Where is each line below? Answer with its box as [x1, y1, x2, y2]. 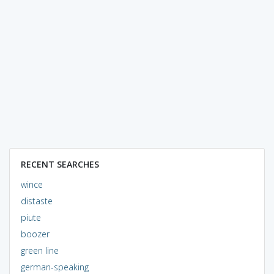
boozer [20, 228, 50, 240]
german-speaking [20, 261, 89, 273]
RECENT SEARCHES [20, 158, 99, 170]
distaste [20, 194, 53, 207]
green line [20, 244, 59, 256]
